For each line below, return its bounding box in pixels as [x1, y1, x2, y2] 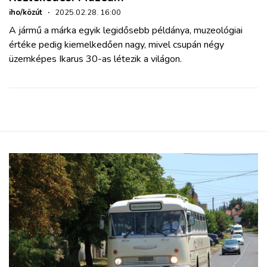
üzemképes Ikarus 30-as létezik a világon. [9, 52, 182, 66]
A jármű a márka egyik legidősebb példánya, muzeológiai [9, 23, 243, 37]
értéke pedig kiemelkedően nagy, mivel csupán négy [9, 38, 224, 51]
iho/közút [9, 7, 42, 18]
